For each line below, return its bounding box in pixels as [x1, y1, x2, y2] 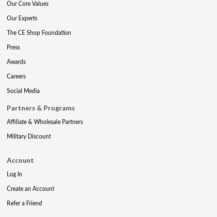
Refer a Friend [7, 199, 42, 207]
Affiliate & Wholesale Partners [7, 117, 83, 126]
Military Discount [7, 132, 51, 140]
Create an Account [7, 184, 54, 193]
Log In [7, 170, 22, 178]
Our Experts [7, 14, 37, 22]
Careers [7, 72, 26, 80]
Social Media [7, 86, 40, 95]
